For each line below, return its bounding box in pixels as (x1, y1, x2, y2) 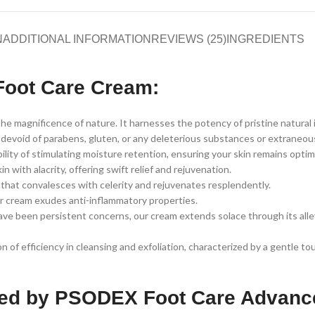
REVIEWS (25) (151, 33, 226, 46)
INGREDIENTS (226, 33, 304, 46)
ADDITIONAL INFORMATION (3, 33, 151, 46)
